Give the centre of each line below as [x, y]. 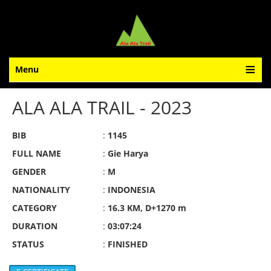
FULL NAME [37, 153]
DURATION [35, 226]
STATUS [28, 244]
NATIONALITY [41, 190]
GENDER [29, 171]
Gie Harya [128, 153]
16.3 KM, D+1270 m [147, 208]
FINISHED [128, 244]
